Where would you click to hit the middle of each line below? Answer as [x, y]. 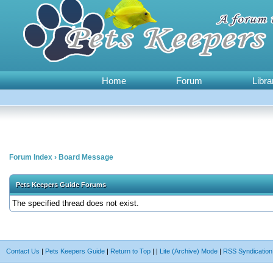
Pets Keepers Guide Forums [61, 185]
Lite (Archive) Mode [189, 251]
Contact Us [23, 251]
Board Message [86, 157]
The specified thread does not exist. [76, 203]
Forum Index [31, 157]
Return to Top [130, 251]
